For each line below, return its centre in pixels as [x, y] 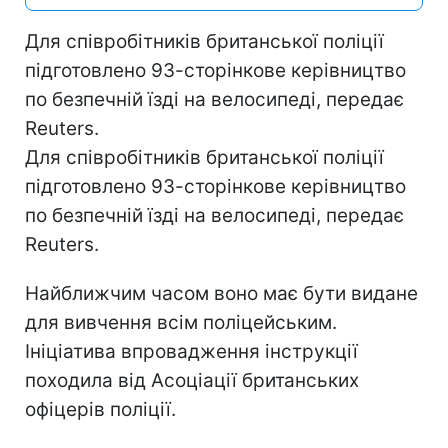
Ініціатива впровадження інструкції [191, 351]
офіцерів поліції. [100, 409]
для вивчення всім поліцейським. [181, 322]
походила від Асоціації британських [192, 380]
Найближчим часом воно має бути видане [221, 293]
